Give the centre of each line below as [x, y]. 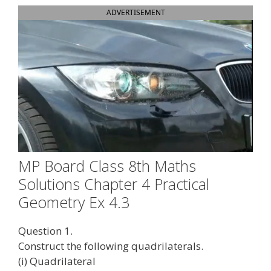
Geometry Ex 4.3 [74, 202]
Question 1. [45, 230]
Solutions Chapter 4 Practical [114, 184]
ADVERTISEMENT [135, 12]
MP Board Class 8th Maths [107, 165]
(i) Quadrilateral [57, 261]
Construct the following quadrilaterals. [111, 246]
